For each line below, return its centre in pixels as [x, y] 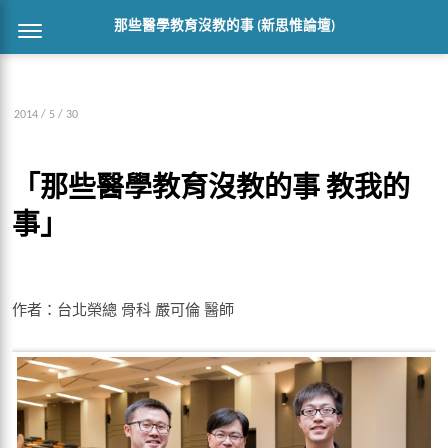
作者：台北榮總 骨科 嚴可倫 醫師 [123, 308]
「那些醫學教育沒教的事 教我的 [211, 190]
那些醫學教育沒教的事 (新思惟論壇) [224, 26]
